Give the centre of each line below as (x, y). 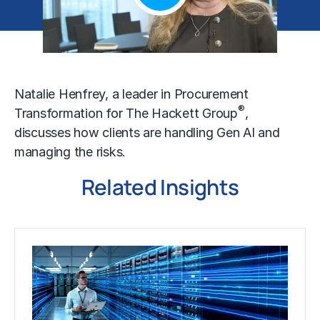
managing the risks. (70, 151)
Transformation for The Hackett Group (126, 113)
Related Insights (160, 186)
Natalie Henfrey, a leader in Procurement (131, 94)
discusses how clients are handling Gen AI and (147, 132)
